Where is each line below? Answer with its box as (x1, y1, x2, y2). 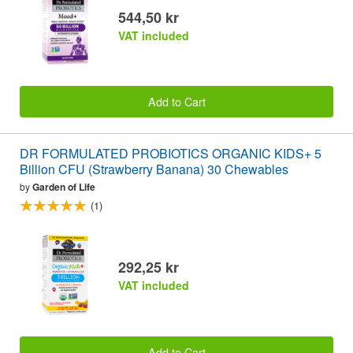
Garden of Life (32, 180, 95, 195)
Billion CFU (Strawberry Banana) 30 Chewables (20, 160, 288, 179)
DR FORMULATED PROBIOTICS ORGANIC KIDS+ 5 (20, 144, 321, 163)
